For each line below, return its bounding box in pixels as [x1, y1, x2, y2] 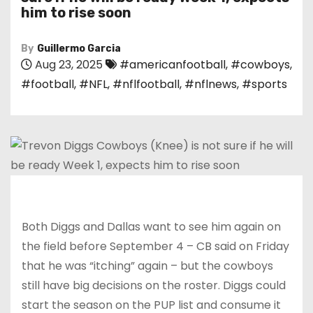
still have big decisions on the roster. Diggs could [22, 277, 286, 293]
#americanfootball [119, 57, 226, 73]
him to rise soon [21, 4, 131, 21]
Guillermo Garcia [37, 43, 121, 54]
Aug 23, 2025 [32, 57, 103, 73]
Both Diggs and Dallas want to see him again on [22, 219, 281, 235]
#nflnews [184, 76, 237, 92]
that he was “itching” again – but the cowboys [22, 258, 273, 274]
